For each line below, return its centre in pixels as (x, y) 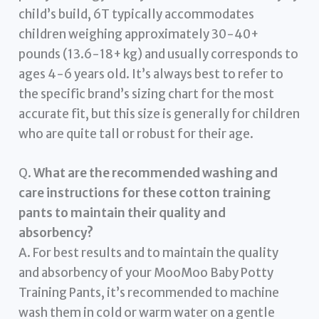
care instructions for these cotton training (145, 193)
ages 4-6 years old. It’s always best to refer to (151, 74)
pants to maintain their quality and (122, 213)
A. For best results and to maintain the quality (149, 253)
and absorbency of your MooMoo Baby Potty (146, 273)
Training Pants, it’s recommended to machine (149, 293)
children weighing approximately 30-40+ (139, 35)
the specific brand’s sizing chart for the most (147, 94)
